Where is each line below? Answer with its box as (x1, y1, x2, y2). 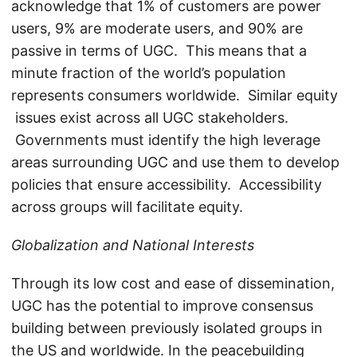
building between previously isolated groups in (11, 320, 323, 337)
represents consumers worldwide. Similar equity (11, 87, 338, 104)
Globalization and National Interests (11, 237, 254, 254)
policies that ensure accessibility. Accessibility (11, 176, 322, 194)
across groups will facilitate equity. (11, 198, 243, 216)
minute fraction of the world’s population (11, 65, 286, 82)
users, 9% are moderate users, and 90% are (11, 20, 303, 37)
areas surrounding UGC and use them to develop (11, 154, 339, 171)
